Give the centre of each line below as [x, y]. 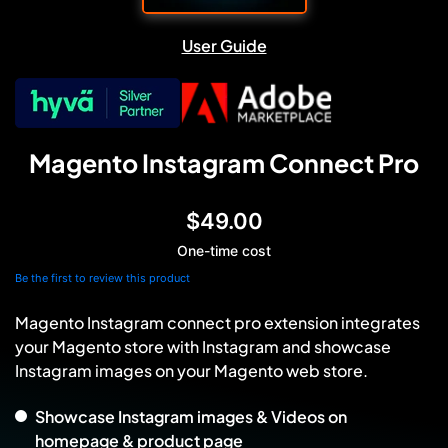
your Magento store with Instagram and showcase [203, 346]
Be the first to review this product [102, 277]
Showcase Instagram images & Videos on [191, 416]
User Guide [224, 45]
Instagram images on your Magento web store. [191, 370]
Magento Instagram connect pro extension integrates [217, 322]
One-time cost [224, 251]
